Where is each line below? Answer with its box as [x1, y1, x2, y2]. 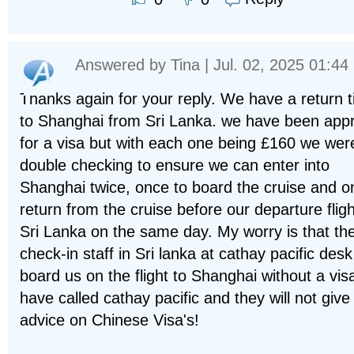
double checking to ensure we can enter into [20, 156, 330, 175]
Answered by [75, 56, 171, 74]
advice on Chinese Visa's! [20, 311, 199, 330]
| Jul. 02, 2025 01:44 [200, 56, 348, 74]
